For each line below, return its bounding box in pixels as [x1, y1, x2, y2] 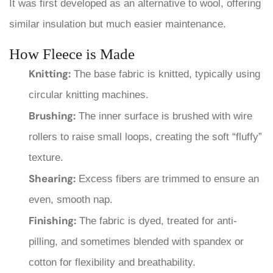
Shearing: [29, 171, 76, 185]
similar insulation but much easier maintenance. [9, 18, 226, 30]
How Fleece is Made [9, 45, 135, 62]
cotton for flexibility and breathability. [29, 256, 196, 268]
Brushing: [29, 108, 76, 122]
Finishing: [29, 213, 76, 227]
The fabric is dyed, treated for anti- [76, 214, 237, 227]
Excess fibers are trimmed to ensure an [76, 172, 259, 185]
